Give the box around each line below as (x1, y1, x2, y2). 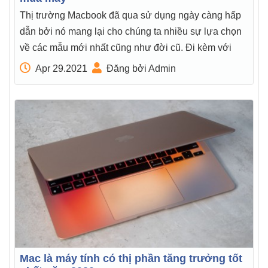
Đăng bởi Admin (106, 63, 176, 74)
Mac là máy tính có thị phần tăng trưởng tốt (20, 252, 242, 264)
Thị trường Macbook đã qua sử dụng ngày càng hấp (20, 10, 241, 20)
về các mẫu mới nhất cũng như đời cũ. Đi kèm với (20, 42, 232, 53)
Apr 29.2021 (35, 63, 87, 74)
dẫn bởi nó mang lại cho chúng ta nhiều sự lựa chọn (20, 26, 242, 36)
